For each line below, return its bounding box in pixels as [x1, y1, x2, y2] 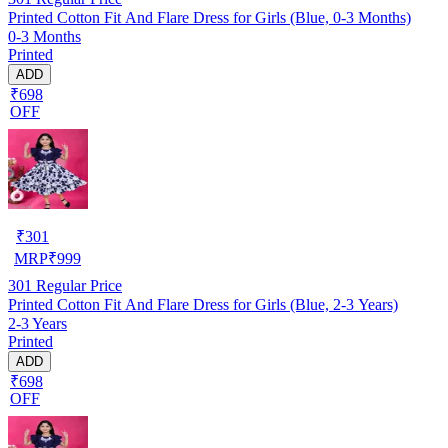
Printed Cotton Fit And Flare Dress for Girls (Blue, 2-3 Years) [8, 295, 398, 313]
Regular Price [32, 276, 122, 294]
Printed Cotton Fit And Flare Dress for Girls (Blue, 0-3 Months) [8, 8, 411, 26]
